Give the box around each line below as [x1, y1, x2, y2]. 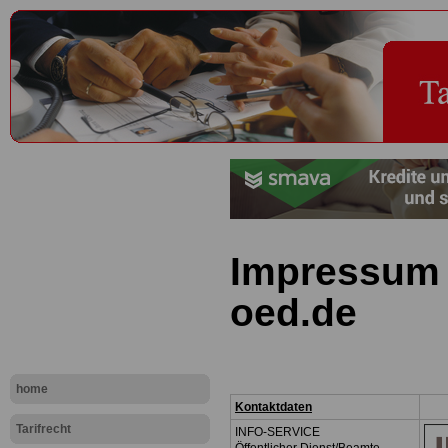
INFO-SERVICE [235, 425, 320, 440]
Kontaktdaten [235, 400, 312, 415]
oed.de [230, 291, 357, 335]
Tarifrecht [16, 422, 71, 436]
